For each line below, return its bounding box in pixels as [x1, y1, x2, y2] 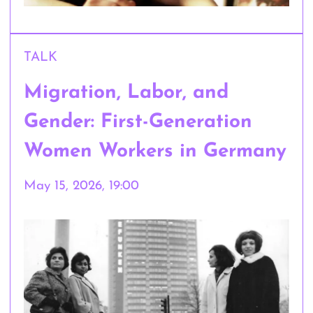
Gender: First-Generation [24, 112, 253, 132]
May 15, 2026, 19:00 [24, 179, 140, 193]
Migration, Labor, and [24, 82, 229, 103]
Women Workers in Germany [24, 141, 287, 161]
